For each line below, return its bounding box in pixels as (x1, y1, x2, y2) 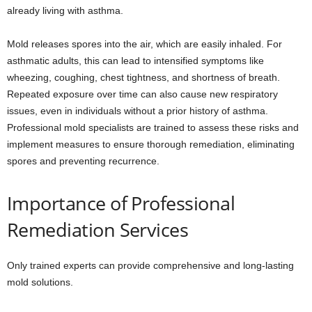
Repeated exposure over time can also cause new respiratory (7, 88, 278, 100)
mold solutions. (7, 276, 73, 288)
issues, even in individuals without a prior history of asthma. (7, 105, 268, 117)
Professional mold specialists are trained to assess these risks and (7, 122, 299, 134)
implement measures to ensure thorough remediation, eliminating (7, 139, 295, 150)
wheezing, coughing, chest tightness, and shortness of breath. (7, 72, 280, 84)
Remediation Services (7, 217, 189, 243)
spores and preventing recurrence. (7, 155, 159, 167)
